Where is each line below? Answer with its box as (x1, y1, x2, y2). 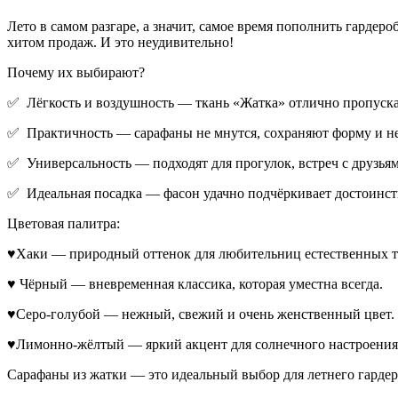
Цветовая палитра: (7, 215, 120, 231)
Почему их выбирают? (7, 64, 145, 80)
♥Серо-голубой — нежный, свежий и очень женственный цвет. (7, 306, 394, 322)
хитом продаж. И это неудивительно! (7, 34, 234, 50)
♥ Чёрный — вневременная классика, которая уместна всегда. (7, 275, 383, 291)
